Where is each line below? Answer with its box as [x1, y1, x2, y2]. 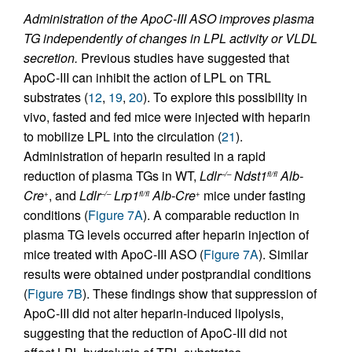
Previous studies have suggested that [78, 49, 289, 67]
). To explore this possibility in [143, 88, 307, 106]
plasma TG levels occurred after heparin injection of [24, 225, 309, 244]
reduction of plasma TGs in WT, [24, 167, 200, 185]
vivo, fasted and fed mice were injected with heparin [24, 108, 310, 126]
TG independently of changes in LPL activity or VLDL [24, 29, 317, 47]
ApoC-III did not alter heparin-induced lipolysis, [24, 304, 284, 322]
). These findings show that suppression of [82, 284, 317, 302]
